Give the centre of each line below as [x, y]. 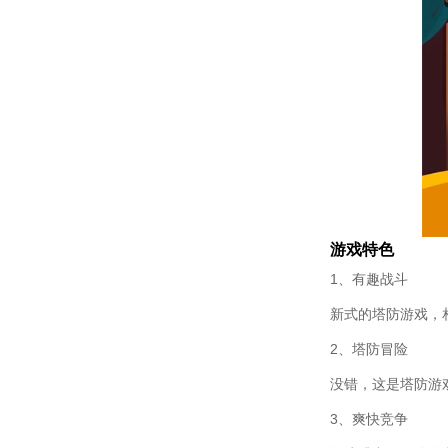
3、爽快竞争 [369, 419]
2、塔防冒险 [369, 349]
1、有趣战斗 [369, 279]
